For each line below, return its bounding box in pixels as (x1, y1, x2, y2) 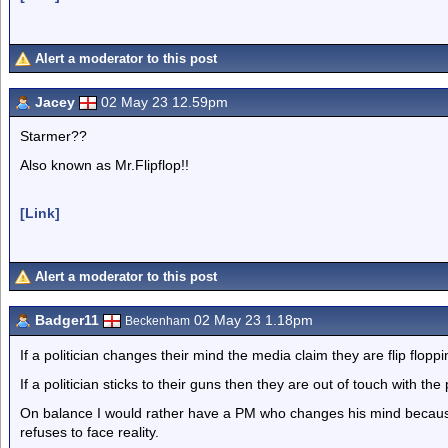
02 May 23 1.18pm (190, 312, 313, 328)
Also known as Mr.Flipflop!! (20, 157, 189, 173)
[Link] (20, 205, 60, 221)
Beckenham (125, 314, 190, 328)
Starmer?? (20, 128, 87, 144)
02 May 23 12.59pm (101, 94, 228, 110)
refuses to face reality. (20, 424, 159, 440)
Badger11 (35, 312, 99, 328)
